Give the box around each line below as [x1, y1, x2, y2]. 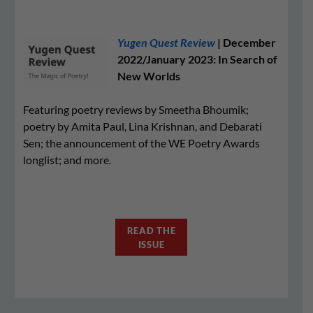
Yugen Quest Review [117, 36, 215, 49]
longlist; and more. [23, 153, 111, 166]
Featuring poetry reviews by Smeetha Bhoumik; [23, 103, 249, 116]
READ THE [126, 224, 176, 236]
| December [215, 36, 276, 49]
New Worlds [117, 69, 180, 82]
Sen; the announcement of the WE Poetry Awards [23, 136, 260, 150]
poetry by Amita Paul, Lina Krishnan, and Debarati [23, 119, 262, 133]
